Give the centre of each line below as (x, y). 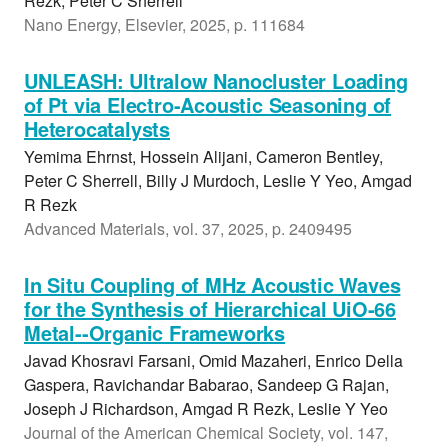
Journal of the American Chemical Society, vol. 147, (206, 432)
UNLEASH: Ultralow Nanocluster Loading (216, 80)
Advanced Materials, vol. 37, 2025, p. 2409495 (188, 228)
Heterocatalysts (97, 128)
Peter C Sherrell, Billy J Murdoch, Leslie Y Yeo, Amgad (218, 180)
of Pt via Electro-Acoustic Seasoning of (208, 104)
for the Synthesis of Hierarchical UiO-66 (210, 308)
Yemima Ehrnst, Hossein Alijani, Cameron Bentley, (203, 156)
